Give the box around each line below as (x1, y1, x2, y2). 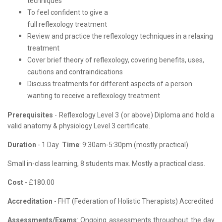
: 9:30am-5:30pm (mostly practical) (79, 141, 188, 149)
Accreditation (7, 197, 54, 205)
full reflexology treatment (27, 20, 107, 28)
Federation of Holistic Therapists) (74, 197, 179, 205)
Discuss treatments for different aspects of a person (27, 80, 192, 88)
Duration (7, 141, 38, 149)
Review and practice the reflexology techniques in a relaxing (27, 32, 213, 40)
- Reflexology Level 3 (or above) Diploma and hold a (53, 111, 215, 119)
